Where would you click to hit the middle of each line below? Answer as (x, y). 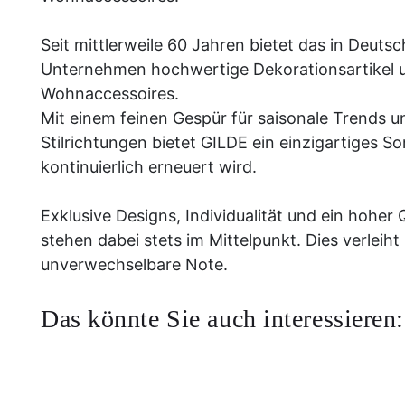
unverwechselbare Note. (134, 264)
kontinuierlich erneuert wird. (149, 167)
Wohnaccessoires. (110, 94)
